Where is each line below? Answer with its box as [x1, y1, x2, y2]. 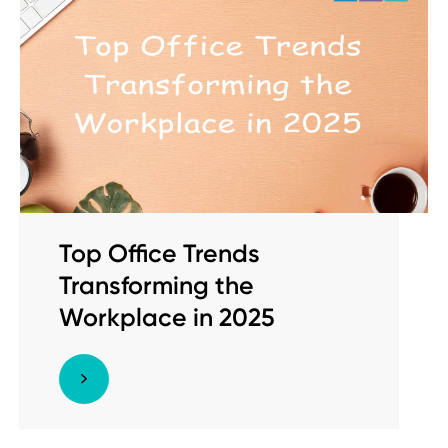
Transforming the [59, 271, 254, 301]
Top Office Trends [59, 239, 260, 269]
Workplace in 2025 [59, 303, 275, 333]
